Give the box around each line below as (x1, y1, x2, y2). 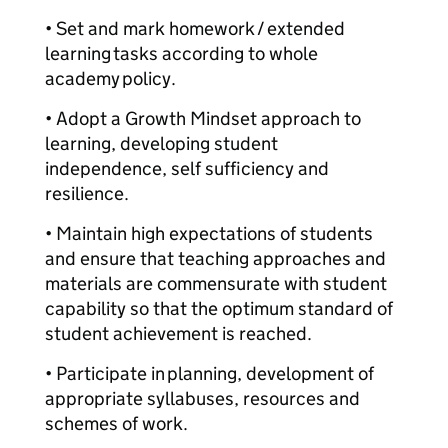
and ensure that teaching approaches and (45, 247, 386, 270)
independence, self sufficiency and (45, 157, 329, 180)
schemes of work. (45, 412, 190, 435)
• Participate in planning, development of (45, 362, 374, 385)
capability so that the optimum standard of (45, 297, 393, 320)
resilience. (45, 182, 135, 205)
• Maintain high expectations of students (45, 222, 373, 245)
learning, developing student (45, 132, 278, 155)
